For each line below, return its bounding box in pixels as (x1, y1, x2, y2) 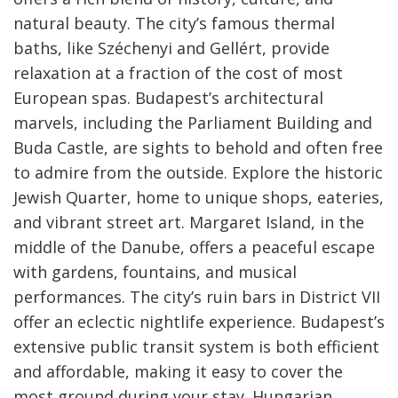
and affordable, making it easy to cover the (13, 360, 343, 382)
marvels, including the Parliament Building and (13, 111, 372, 133)
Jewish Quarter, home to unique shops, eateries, (13, 186, 384, 208)
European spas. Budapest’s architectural (13, 86, 323, 108)
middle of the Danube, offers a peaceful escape (13, 235, 375, 258)
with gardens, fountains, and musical (13, 260, 297, 283)
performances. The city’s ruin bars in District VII (13, 285, 380, 307)
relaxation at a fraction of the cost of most (13, 61, 343, 84)
